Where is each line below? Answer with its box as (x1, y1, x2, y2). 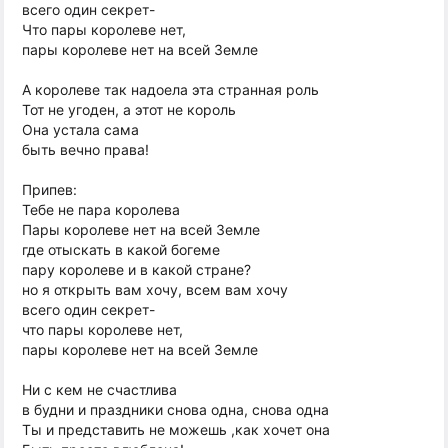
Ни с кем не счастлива (22, 381, 177, 398)
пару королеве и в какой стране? (22, 261, 251, 278)
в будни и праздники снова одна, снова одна (22, 401, 329, 418)
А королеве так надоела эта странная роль (22, 81, 319, 98)
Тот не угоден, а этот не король (22, 101, 236, 118)
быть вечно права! (22, 141, 149, 158)
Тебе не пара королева (22, 201, 180, 218)
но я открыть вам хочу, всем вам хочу (22, 281, 288, 298)
